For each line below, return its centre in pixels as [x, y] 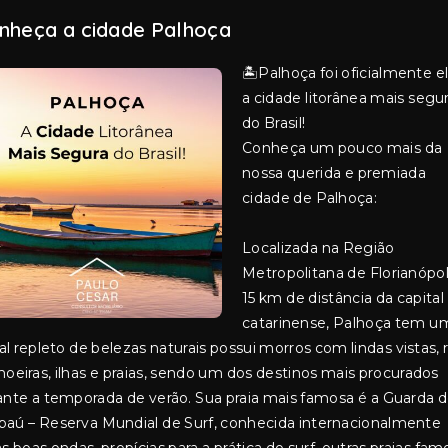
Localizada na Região [318, 248]
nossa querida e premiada [334, 173]
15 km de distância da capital [343, 298]
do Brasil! [274, 123]
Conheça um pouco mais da [342, 148]
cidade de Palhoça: [309, 198]
